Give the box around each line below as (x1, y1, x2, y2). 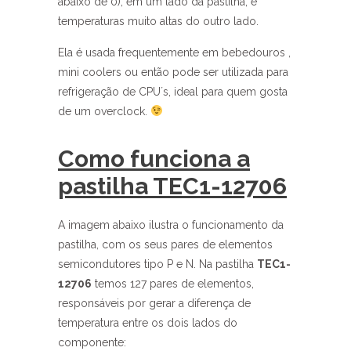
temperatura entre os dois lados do (58, 317, 237, 329)
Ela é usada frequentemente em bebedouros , (58, 46, 291, 59)
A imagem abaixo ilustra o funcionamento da (58, 219, 284, 231)
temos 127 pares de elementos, (92, 277, 254, 290)
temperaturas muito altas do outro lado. (58, 15, 259, 27)
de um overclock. (58, 105, 150, 118)
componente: (58, 336, 126, 349)
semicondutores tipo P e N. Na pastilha (58, 258, 257, 270)
